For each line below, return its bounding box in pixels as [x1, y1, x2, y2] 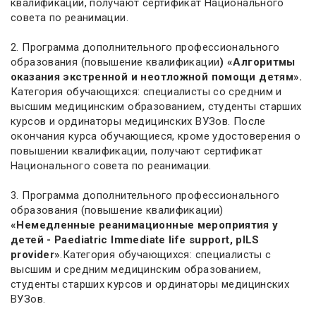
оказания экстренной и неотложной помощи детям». [11, 71, 303, 83]
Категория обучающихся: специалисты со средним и [11, 85, 282, 98]
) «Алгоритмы [219, 56, 296, 68]
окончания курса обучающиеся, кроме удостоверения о [11, 130, 300, 142]
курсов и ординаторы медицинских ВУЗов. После [11, 115, 266, 128]
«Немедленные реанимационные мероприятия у [11, 219, 279, 231]
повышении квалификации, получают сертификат [11, 145, 263, 157]
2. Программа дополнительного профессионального [11, 41, 280, 54]
